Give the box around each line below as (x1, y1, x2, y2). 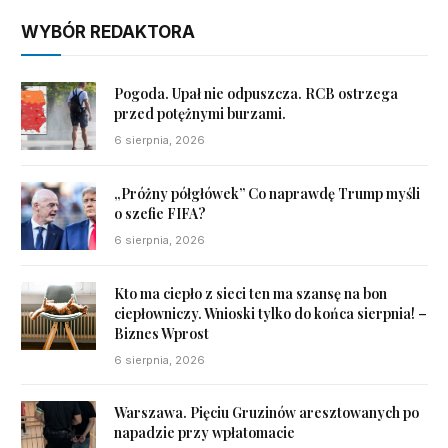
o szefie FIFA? (114, 203, 206, 223)
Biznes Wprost (114, 324, 209, 344)
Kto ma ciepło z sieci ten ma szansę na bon (114, 284, 387, 304)
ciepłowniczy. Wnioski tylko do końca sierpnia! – (114, 304, 427, 324)
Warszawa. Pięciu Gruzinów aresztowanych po (114, 403, 419, 423)
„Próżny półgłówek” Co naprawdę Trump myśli (114, 183, 420, 203)
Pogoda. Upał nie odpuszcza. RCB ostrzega (114, 83, 398, 103)
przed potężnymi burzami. (114, 103, 286, 123)
